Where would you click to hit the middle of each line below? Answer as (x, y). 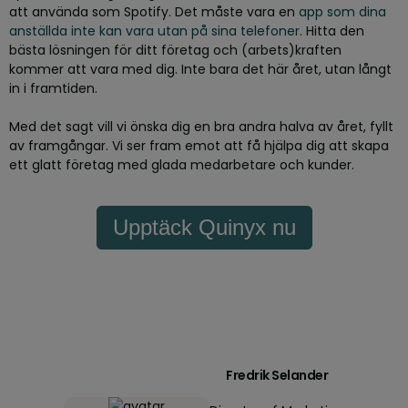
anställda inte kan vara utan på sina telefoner (154, 31)
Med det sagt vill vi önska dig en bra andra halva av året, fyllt (201, 127)
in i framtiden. (53, 88)
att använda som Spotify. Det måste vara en (154, 12)
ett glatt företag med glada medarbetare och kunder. (184, 165)
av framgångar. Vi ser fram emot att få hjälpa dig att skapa (199, 146)
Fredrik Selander (277, 376)
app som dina (342, 12)
